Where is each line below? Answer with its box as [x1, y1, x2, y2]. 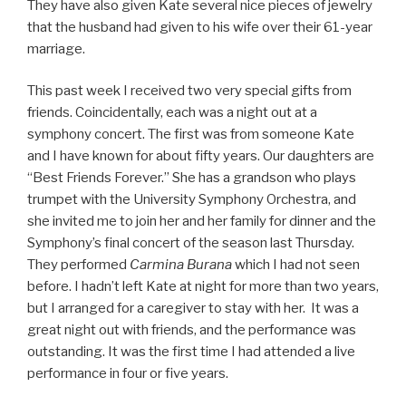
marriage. [27, 40, 85, 57]
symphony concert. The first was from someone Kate [27, 126, 354, 142]
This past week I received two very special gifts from [27, 82, 352, 99]
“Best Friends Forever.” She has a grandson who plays [27, 169, 356, 186]
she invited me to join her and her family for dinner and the [27, 213, 376, 229]
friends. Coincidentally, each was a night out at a [27, 104, 317, 121]
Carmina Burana [130, 256, 232, 273]
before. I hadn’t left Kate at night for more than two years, [27, 278, 379, 295]
